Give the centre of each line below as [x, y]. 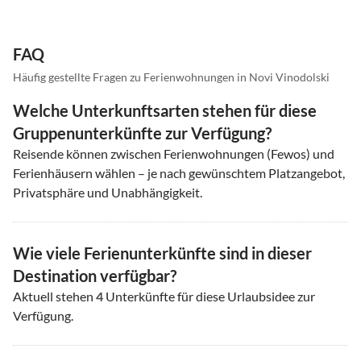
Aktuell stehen [54, 296]
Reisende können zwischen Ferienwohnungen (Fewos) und [174, 153]
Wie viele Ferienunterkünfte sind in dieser [162, 253]
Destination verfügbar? [95, 275]
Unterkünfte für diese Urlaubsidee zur [209, 296]
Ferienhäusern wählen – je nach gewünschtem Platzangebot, [179, 172]
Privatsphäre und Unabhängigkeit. [108, 192]
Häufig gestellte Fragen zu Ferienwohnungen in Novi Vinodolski [171, 77]
